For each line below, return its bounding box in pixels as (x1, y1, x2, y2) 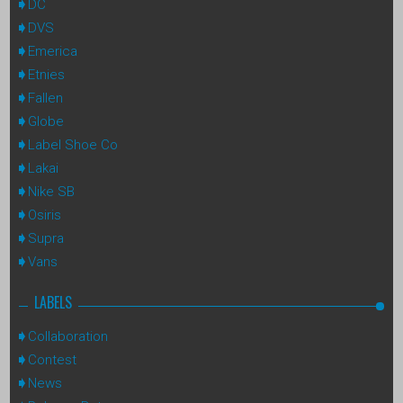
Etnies (28, 66, 65, 83)
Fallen (28, 89, 63, 106)
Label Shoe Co (28, 136, 118, 153)
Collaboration (28, 327, 108, 345)
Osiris (28, 206, 61, 223)
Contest (28, 351, 76, 368)
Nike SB (28, 183, 75, 200)
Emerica (28, 42, 77, 59)
